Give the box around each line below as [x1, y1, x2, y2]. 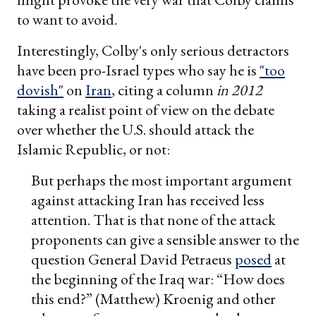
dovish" [17, 80, 63, 101]
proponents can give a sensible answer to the [31, 229, 299, 250]
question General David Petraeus [31, 249, 235, 270]
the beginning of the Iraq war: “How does [31, 269, 285, 290]
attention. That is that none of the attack [31, 209, 276, 231]
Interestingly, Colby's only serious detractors [17, 40, 289, 61]
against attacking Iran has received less [31, 190, 265, 211]
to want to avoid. [17, 9, 117, 30]
